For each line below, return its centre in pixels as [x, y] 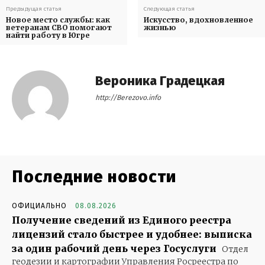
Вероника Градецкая [160, 81]
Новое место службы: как [58, 20]
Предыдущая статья [34, 9]
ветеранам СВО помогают [59, 28]
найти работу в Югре [48, 35]
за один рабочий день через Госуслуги [114, 249]
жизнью [160, 28]
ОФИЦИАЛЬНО [39, 206]
